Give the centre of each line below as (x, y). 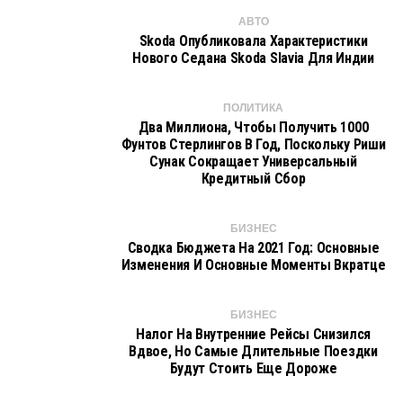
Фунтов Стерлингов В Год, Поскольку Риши (253, 144)
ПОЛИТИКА (253, 108)
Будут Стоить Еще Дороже (253, 368)
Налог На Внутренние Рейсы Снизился (253, 334)
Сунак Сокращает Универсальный (253, 161)
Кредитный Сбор (253, 179)
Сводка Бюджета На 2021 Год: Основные (253, 248)
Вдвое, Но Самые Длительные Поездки (253, 351)
